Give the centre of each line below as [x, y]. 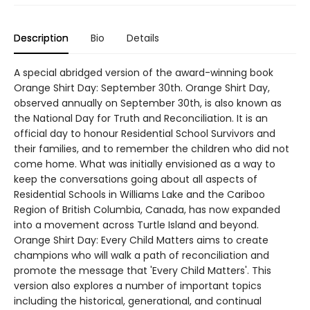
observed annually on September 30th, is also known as [148, 103]
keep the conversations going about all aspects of [136, 179]
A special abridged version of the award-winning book [144, 72]
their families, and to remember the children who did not [152, 148]
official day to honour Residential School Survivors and [145, 133]
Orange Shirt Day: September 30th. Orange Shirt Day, [142, 88]
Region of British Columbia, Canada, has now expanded [147, 209]
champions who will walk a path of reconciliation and [142, 255]
